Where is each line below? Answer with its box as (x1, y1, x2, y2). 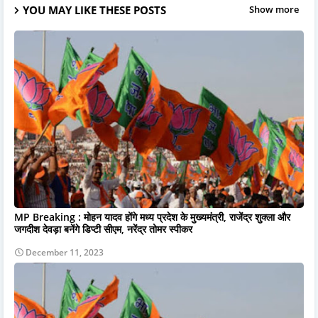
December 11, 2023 (26, 246, 104, 258)
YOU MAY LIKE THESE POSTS (23, 2, 166, 17)
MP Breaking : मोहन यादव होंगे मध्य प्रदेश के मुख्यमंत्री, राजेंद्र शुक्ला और (14, 209, 290, 224)
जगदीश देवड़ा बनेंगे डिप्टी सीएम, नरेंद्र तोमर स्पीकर (14, 221, 192, 236)
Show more (249, 3, 299, 16)
